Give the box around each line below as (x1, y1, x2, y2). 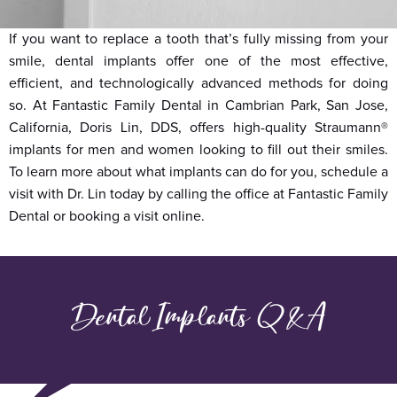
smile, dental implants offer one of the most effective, (9, 54, 388, 69)
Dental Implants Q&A (70, 305, 327, 336)
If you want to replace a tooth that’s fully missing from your (9, 32, 388, 47)
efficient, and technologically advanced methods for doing (9, 76, 388, 91)
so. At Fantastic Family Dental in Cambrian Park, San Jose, (9, 98, 388, 113)
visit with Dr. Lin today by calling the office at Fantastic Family (9, 187, 388, 202)
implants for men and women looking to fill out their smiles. (9, 143, 388, 158)
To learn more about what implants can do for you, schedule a (9, 165, 388, 180)
